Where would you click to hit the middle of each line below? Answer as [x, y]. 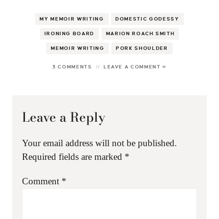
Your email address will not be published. [99, 143]
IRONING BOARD [69, 34]
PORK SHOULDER [142, 48]
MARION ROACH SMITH [140, 34]
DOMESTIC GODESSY [147, 19]
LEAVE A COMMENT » [135, 67]
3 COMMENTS [72, 67]
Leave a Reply [64, 117]
